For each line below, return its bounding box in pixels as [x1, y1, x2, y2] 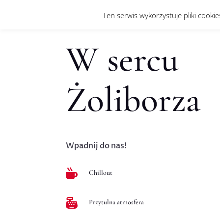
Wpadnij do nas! [66, 140, 127, 152]
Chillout [89, 168, 113, 177]
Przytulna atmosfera [89, 198, 144, 207]
